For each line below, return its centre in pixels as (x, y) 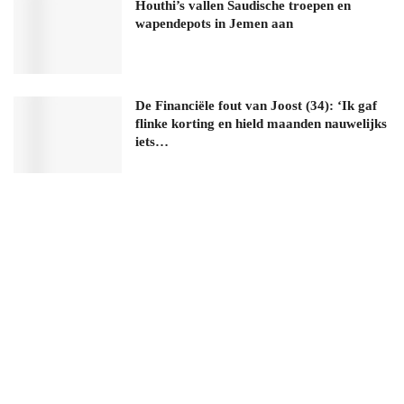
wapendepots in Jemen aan (214, 23)
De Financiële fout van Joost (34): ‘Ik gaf (256, 105)
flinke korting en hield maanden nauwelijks (261, 123)
